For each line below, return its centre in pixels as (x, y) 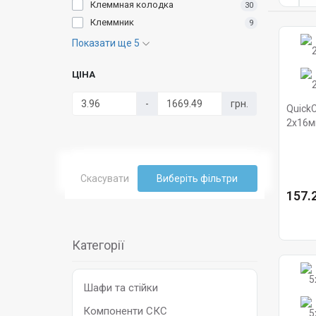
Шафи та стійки (121, 288)
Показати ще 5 (107, 43)
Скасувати (105, 178)
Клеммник (112, 22)
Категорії (98, 245)
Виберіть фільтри (197, 178)
